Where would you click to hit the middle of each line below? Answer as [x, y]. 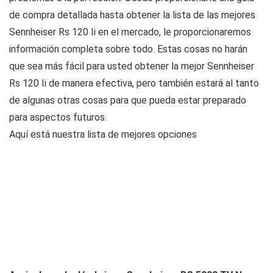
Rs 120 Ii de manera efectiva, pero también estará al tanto [134, 83]
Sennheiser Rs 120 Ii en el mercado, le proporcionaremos [130, 32]
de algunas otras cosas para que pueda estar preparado [128, 101]
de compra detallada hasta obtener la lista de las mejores [132, 15]
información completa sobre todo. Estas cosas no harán [128, 49]
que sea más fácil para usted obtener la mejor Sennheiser [132, 66]
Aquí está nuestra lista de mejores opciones [103, 135]
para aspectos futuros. [58, 118]
